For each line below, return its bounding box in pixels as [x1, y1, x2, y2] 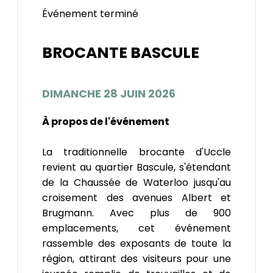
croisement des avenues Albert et [42, 190, 231, 205]
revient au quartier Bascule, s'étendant [42, 160, 231, 174]
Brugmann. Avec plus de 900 [42, 205, 231, 220]
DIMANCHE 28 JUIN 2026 [42, 85, 175, 101]
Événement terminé [42, 7, 138, 21]
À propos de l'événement [42, 114, 169, 129]
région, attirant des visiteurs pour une [42, 251, 231, 266]
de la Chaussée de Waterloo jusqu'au [42, 175, 231, 190]
